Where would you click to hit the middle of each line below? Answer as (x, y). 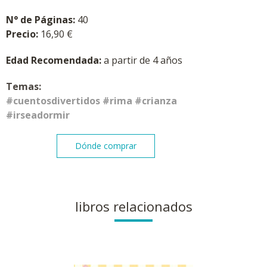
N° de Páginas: (41, 20)
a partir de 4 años (143, 60)
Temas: (24, 87)
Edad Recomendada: (55, 60)
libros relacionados (133, 207)
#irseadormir (38, 115)
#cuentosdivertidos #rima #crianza (91, 101)
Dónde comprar (106, 146)
